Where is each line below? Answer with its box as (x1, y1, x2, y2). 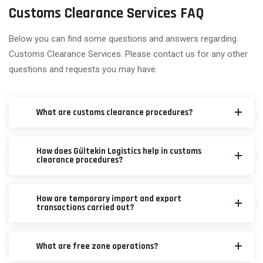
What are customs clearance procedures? (36, 106, 193, 118)
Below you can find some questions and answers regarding (9, 33, 237, 44)
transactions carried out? (36, 201, 134, 213)
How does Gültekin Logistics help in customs (36, 145, 201, 157)
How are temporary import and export (36, 193, 181, 204)
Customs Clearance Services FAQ (9, 4, 204, 23)
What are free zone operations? (36, 240, 158, 252)
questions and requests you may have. (9, 63, 157, 75)
